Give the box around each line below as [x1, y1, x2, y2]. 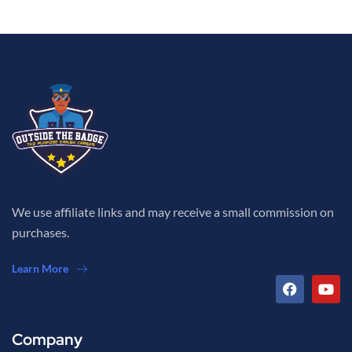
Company [12, 329, 82, 350]
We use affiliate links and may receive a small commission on [12, 204, 334, 220]
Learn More [12, 262, 68, 276]
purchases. [12, 225, 69, 240]
